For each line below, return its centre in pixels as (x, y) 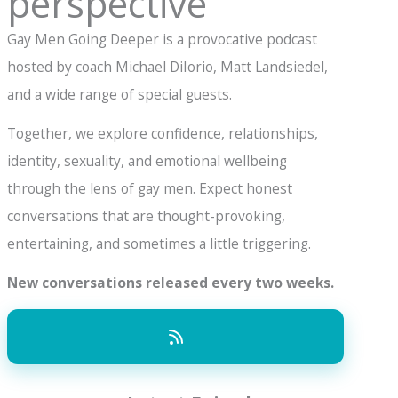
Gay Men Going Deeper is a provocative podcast (163, 39)
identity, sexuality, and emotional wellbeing (147, 161)
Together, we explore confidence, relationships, (163, 134)
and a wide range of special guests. (120, 94)
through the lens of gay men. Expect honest (150, 189)
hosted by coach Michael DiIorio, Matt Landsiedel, (168, 67)
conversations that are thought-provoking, (147, 216)
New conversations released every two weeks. (171, 283)
